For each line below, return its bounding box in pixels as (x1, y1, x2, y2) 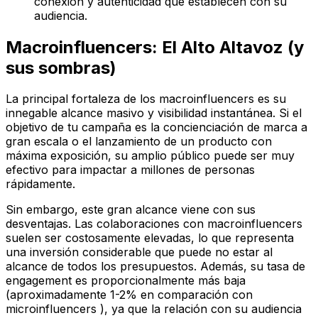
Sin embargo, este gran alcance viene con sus (6, 202, 256, 217)
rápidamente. (6, 177, 75, 192)
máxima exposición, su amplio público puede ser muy (6, 148, 295, 163)
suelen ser (6, 231, 65, 246)
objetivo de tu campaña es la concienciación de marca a (6, 120, 307, 135)
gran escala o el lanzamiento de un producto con (6, 134, 272, 149)
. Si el (273, 106, 302, 121)
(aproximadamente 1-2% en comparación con (6, 287, 253, 302)
